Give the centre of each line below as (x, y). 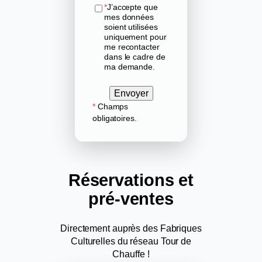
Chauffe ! (131, 254)
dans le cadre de (135, 56)
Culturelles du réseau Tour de (131, 241)
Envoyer (131, 93)
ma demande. (130, 66)
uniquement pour (135, 37)
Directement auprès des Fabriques (131, 228)
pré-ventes (131, 199)
